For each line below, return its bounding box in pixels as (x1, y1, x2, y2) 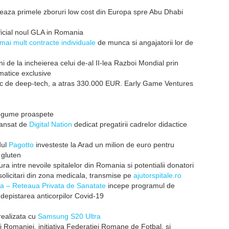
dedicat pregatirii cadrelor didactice (72, 120, 187, 128)
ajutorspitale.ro (133, 171, 181, 179)
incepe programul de (106, 181, 175, 190)
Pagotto (9, 141, 34, 149)
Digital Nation (29, 120, 72, 128)
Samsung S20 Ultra (38, 212, 101, 220)
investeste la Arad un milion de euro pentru (34, 141, 174, 149)
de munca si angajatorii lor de (96, 38, 193, 47)
